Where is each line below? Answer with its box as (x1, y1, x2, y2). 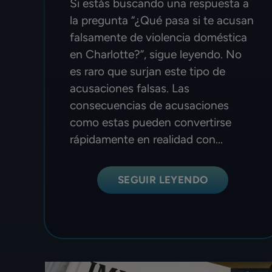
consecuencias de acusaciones (70, 98, 229, 112)
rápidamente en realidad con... (70, 132, 223, 146)
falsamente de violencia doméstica (70, 30, 247, 44)
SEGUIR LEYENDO (117, 173, 208, 186)
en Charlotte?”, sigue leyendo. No (70, 47, 242, 61)
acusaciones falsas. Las (70, 81, 189, 95)
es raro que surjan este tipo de (70, 64, 225, 78)
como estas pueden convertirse (70, 115, 231, 129)
